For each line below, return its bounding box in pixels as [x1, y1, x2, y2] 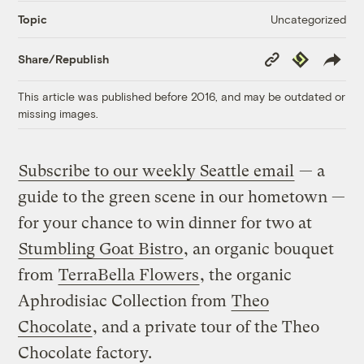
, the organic [200, 265, 292, 284]
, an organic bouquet [184, 239, 335, 258]
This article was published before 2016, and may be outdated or [18, 89, 346, 103]
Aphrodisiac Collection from [18, 291, 232, 310]
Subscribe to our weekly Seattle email [19, 161, 295, 180]
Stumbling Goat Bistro [19, 239, 184, 258]
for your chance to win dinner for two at [18, 213, 313, 232]
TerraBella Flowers [58, 265, 200, 284]
